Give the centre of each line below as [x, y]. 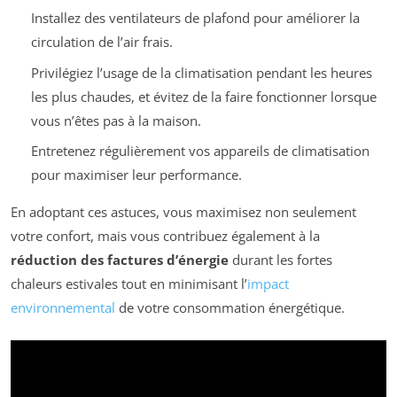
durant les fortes [280, 260]
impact [268, 284]
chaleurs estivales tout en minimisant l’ [129, 284]
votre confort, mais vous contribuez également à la [165, 236]
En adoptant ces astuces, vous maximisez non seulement [183, 212]
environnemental [63, 308]
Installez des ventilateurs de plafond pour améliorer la [195, 18]
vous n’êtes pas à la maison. [116, 120]
